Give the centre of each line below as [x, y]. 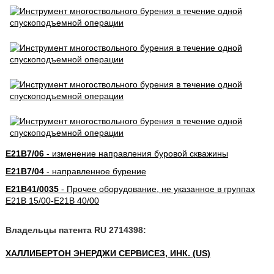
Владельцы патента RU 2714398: [76, 230]
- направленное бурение [95, 171]
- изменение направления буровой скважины [136, 154]
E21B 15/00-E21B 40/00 [52, 201]
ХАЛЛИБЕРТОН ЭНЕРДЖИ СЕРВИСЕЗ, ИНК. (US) [108, 253]
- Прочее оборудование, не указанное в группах [157, 189]
